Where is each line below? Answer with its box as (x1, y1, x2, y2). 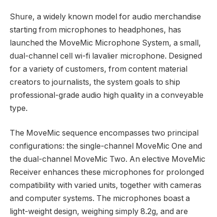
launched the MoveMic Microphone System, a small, (10, 38, 201, 47)
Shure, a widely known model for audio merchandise (10, 12, 201, 21)
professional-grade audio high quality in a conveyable (10, 90, 203, 100)
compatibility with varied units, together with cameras (10, 181, 201, 190)
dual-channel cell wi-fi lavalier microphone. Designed (10, 51, 202, 61)
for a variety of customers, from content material (10, 64, 187, 74)
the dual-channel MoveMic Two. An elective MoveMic (10, 155, 205, 164)
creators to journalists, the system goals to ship (10, 77, 180, 87)
